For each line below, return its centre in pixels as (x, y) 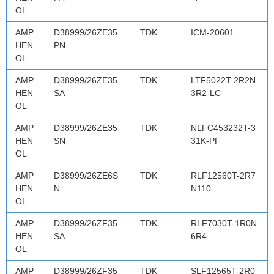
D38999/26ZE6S (86, 175)
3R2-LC (206, 93)
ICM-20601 (213, 32)
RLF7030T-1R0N (224, 223)
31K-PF (206, 140)
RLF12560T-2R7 (223, 175)
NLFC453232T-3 (223, 128)
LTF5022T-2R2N (223, 80)
